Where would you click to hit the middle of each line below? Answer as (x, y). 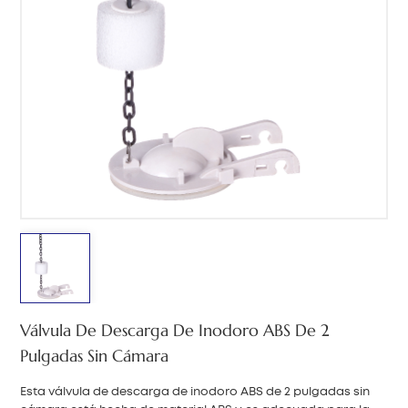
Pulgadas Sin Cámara (95, 355)
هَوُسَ (204, 71)
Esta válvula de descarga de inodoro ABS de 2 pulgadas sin (195, 392)
